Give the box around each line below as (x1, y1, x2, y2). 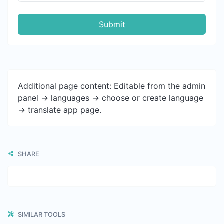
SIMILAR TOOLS (16, 210, 65, 218)
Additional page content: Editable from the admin (18, 80, 205, 91)
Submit (98, 19, 125, 29)
